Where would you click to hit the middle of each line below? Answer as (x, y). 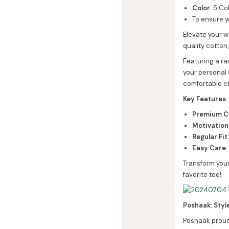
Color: (203, 8)
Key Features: (205, 99)
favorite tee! (202, 174)
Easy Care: (210, 148)
